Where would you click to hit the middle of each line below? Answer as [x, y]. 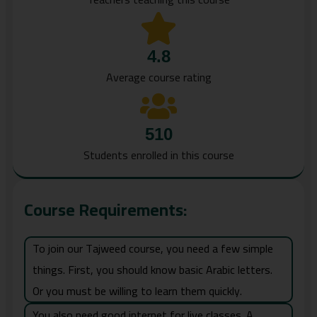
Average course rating [158, 77]
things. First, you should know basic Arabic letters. [152, 270]
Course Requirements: [106, 210]
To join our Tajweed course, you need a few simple [153, 249]
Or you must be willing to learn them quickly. [137, 291]
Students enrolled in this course [158, 155]
